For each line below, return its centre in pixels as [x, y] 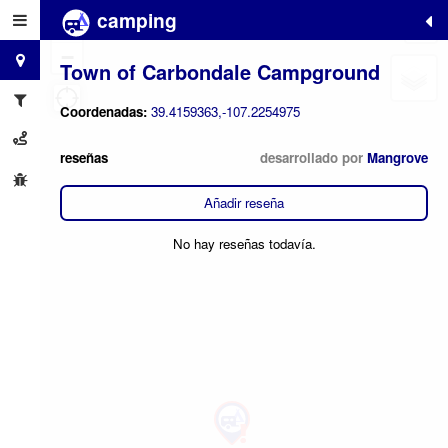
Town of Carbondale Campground [220, 71]
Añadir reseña [244, 203]
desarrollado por [313, 157]
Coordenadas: [105, 112]
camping [134, 20]
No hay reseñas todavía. [244, 244]
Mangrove [397, 157]
